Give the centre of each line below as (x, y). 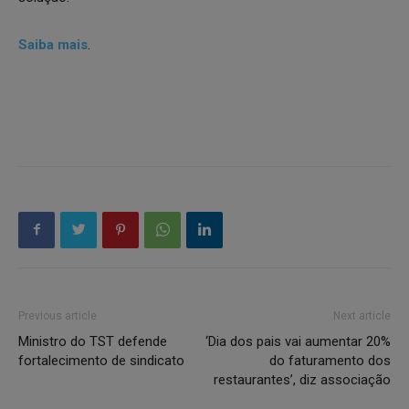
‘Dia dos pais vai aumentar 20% (298, 341)
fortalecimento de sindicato (101, 360)
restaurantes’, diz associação (302, 379)
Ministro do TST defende (93, 341)
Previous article (58, 315)
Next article (362, 315)
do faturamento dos (330, 360)
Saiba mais (53, 44)
